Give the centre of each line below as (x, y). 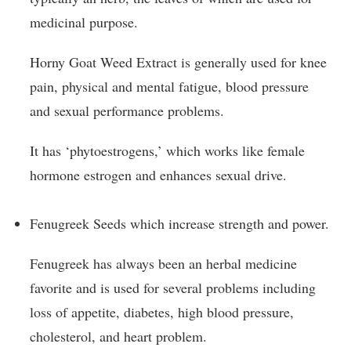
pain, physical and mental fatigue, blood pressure (169, 86)
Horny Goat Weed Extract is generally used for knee (178, 62)
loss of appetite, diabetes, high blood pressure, (162, 312)
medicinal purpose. (84, 22)
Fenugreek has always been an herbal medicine (163, 264)
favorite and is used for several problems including (173, 288)
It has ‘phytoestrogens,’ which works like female (167, 150)
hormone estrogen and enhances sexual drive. (158, 174)
